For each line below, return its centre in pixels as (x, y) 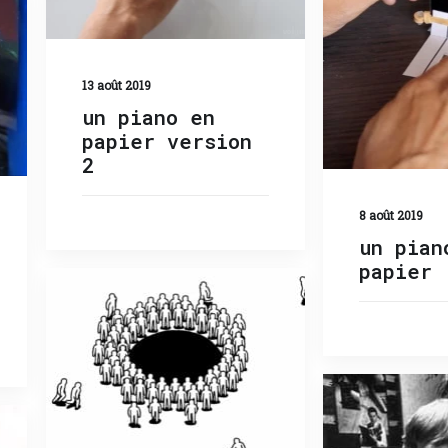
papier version (166, 140)
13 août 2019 (116, 84)
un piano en (148, 116)
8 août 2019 (391, 215)
